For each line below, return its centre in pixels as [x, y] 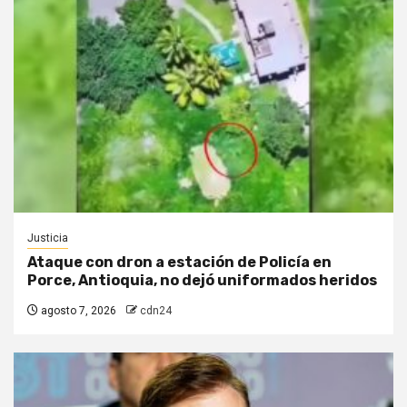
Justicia [48, 238]
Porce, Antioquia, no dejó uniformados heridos [202, 280]
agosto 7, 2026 [77, 311]
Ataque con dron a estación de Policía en [179, 262]
